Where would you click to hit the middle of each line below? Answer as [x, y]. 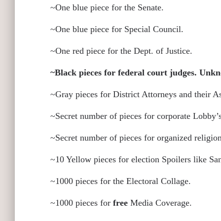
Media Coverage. [161, 203]
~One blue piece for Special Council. [118, 29]
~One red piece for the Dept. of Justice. [121, 51]
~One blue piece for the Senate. [108, 7]
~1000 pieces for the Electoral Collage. [122, 181]
